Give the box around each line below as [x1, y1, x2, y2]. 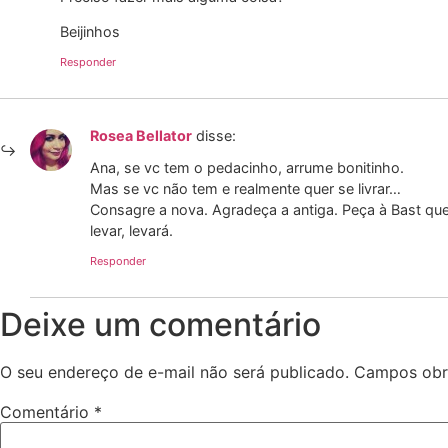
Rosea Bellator [90, 126, 192, 144]
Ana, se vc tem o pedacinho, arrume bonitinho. [90, 159, 404, 177]
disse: [196, 126, 236, 144]
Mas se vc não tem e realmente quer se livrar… [90, 180, 401, 198]
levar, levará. [90, 222, 173, 240]
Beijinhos [60, 23, 120, 41]
